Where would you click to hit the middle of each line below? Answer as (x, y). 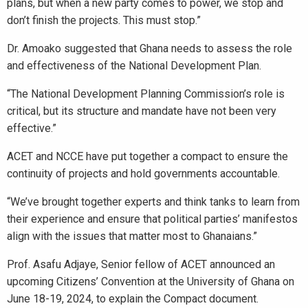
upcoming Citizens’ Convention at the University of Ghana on (151, 282)
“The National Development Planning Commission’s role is (146, 94)
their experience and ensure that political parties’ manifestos (152, 219)
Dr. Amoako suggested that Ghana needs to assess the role (150, 48)
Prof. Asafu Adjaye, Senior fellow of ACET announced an (141, 264)
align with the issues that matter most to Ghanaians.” (132, 236)
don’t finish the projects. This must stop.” (104, 20)
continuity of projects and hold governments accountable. (143, 174)
